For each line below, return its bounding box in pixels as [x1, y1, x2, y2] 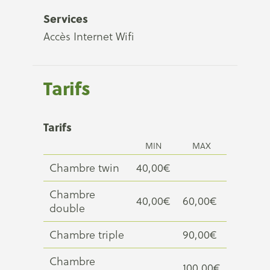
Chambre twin [49, 160, 119, 175]
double [49, 201, 85, 216]
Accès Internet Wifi [43, 29, 134, 44]
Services [43, 10, 88, 27]
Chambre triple [49, 227, 124, 242]
